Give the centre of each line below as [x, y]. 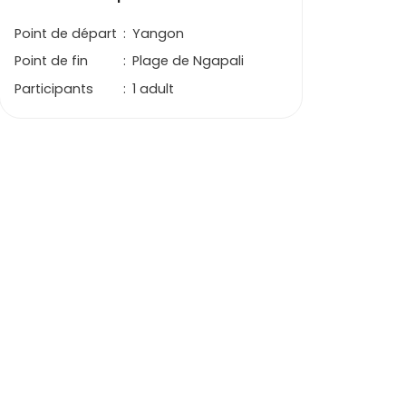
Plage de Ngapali [188, 61]
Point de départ [66, 33]
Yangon [159, 33]
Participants [54, 88]
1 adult [154, 88]
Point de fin [52, 61]
